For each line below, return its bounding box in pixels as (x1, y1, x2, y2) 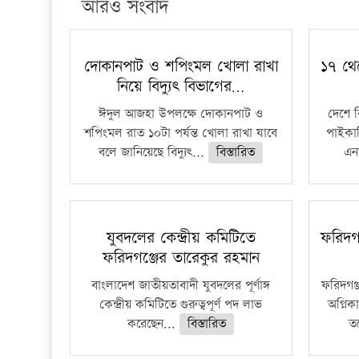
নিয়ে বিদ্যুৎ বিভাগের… (117, 75, 245, 98)
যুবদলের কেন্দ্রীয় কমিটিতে (106, 227, 256, 249)
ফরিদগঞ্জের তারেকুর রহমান (102, 247, 260, 269)
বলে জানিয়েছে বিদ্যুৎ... (99, 143, 209, 162)
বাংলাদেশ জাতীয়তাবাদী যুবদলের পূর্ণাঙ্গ (91, 276, 271, 295)
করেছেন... (127, 315, 180, 333)
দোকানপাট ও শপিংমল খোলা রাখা (83, 55, 278, 78)
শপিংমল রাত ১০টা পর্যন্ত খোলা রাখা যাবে (84, 124, 278, 143)
